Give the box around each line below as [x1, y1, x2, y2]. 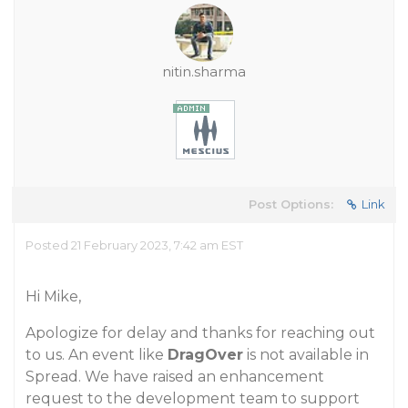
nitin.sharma [162, 63, 246, 80]
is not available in [243, 346, 369, 363]
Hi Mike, [25, 288, 81, 305]
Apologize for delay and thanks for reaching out [25, 324, 375, 342]
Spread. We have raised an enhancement [25, 368, 324, 385]
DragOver [168, 346, 243, 363]
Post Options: [249, 197, 333, 211]
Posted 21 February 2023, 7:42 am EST [25, 238, 243, 252]
